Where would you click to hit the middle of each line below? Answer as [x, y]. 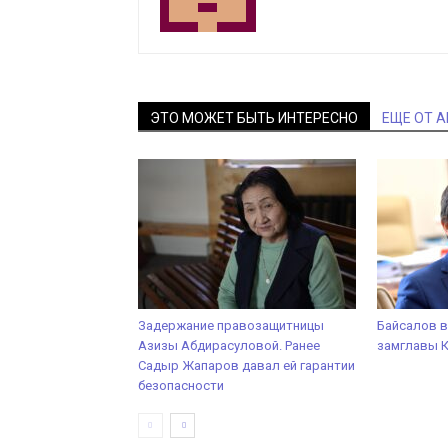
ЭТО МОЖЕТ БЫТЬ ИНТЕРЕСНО [254, 118]
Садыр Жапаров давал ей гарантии [246, 365]
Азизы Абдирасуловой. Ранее [229, 345]
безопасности [181, 385]
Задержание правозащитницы [231, 325]
